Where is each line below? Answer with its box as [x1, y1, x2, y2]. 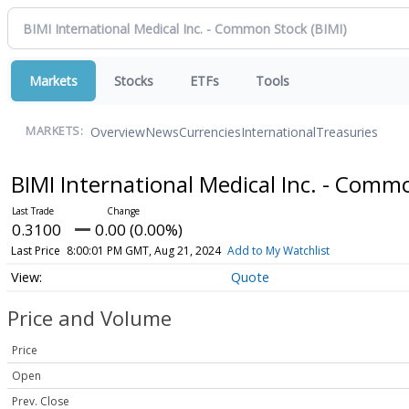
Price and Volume [7, 304, 172, 332]
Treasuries [316, 122, 378, 141]
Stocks [114, 72, 153, 89]
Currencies [179, 122, 241, 141]
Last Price [10, 243, 60, 258]
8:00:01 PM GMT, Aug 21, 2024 [66, 243, 221, 258]
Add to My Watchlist [226, 243, 330, 258]
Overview [90, 122, 145, 141]
